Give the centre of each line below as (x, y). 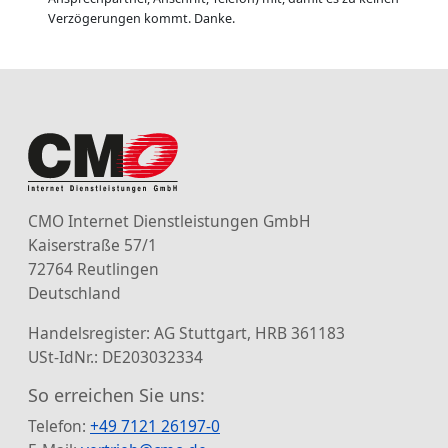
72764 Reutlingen (93, 269)
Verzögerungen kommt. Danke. (141, 19)
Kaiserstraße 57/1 (92, 245)
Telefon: (59, 426)
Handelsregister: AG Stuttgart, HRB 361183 (186, 333)
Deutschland (74, 293)
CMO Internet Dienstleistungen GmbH (169, 221)
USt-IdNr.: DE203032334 (115, 357)
